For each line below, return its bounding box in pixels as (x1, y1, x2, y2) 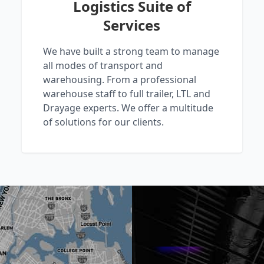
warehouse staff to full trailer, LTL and (43, 87, 211, 100)
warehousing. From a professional (43, 72, 197, 86)
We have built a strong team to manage (43, 44, 220, 58)
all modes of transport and (43, 58, 163, 72)
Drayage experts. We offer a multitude (43, 101, 214, 114)
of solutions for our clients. (43, 115, 164, 128)
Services (103, 15, 161, 35)
